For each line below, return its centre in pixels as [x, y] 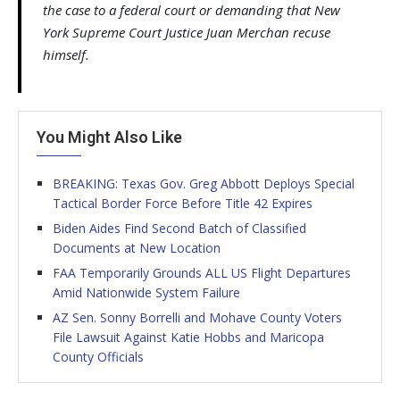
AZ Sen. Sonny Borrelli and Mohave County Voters [197, 317]
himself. [66, 54]
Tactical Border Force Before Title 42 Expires [183, 203]
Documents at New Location [137, 247]
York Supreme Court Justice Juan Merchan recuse [187, 32]
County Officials [98, 356]
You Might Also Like [109, 137]
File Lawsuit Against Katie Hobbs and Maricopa [188, 337]
